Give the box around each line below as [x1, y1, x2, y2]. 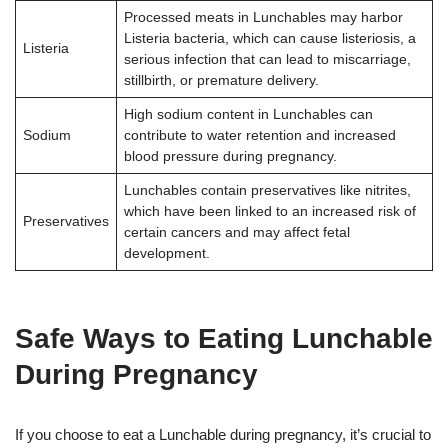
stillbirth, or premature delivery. [123, 72, 319, 88]
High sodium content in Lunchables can [123, 106, 373, 122]
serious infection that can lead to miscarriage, [123, 51, 411, 67]
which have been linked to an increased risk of [123, 203, 416, 219]
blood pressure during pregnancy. [123, 148, 337, 164]
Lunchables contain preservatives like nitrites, [123, 182, 411, 198]
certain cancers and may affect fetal [123, 224, 350, 240]
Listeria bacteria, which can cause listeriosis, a [123, 30, 416, 46]
